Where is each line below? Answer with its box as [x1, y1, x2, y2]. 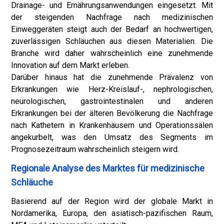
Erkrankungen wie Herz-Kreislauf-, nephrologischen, [11, 84, 213, 94]
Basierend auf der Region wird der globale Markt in [11, 196, 213, 206]
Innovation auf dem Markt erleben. [11, 60, 129, 70]
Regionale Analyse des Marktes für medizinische [11, 163, 204, 173]
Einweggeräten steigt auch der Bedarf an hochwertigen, [11, 24, 213, 34]
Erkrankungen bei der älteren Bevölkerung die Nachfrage [11, 108, 213, 118]
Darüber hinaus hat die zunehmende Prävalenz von [11, 72, 213, 82]
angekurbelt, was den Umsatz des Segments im [11, 132, 213, 142]
